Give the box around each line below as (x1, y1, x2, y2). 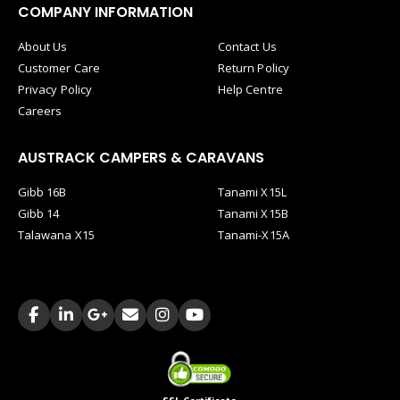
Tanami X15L (218, 184, 287, 201)
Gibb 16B (18, 184, 67, 201)
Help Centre (218, 81, 283, 98)
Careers (18, 103, 62, 120)
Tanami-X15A (218, 227, 289, 244)
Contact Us (218, 38, 277, 55)
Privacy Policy (18, 81, 92, 98)
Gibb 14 (18, 205, 60, 222)
